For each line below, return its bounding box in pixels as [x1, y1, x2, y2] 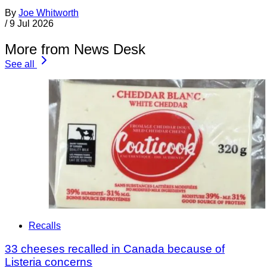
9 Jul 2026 [10, 18, 54, 29]
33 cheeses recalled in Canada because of [5, 243, 225, 256]
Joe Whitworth [18, 7, 79, 18]
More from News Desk [5, 41, 145, 57]
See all [5, 58, 35, 69]
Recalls [29, 221, 61, 231]
